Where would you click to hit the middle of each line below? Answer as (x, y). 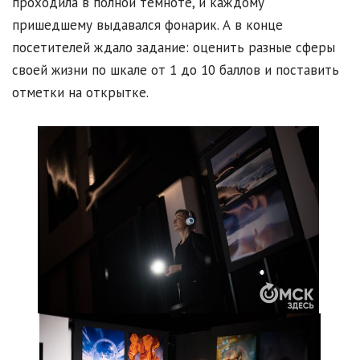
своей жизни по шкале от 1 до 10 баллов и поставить (176, 70)
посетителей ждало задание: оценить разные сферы (174, 48)
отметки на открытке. (80, 93)
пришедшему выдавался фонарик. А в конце (147, 25)
